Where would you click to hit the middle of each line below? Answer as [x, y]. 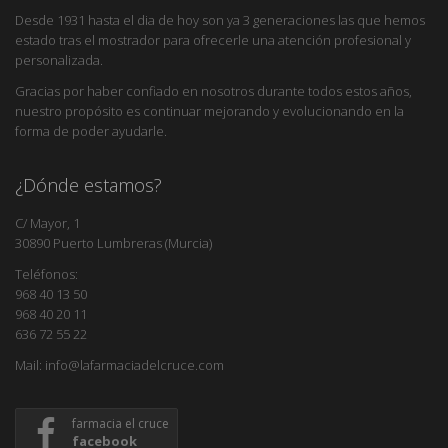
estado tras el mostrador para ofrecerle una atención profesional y [213, 39]
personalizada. [59, 59]
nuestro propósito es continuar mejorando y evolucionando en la [209, 110]
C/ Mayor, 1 [47, 222]
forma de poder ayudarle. [91, 130]
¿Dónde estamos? [88, 184]
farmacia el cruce [120, 423]
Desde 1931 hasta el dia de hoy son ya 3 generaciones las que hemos [220, 19]
